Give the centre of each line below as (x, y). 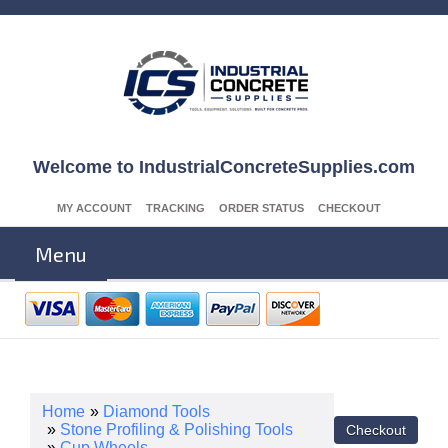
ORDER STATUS (261, 208)
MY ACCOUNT (94, 208)
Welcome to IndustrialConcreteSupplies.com (224, 167)
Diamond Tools (156, 411)
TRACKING (175, 208)
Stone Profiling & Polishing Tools (176, 429)
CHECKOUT (349, 208)
